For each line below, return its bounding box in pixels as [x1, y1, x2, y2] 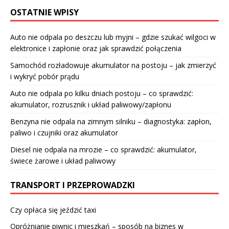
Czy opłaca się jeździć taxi [10, 205, 96, 215]
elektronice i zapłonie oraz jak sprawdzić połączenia [10, 43, 181, 54]
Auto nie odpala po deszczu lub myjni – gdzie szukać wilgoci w [10, 32, 216, 42]
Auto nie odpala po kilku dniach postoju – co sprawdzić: [10, 88, 193, 99]
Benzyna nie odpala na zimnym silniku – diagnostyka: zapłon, [10, 117, 212, 127]
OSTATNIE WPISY [10, 7, 79, 18]
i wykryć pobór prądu [10, 72, 79, 82]
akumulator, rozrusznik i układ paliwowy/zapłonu [10, 100, 171, 110]
